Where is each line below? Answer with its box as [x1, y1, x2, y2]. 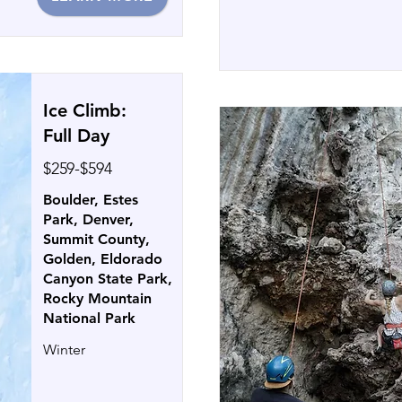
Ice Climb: [43, 100, 127, 121]
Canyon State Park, [43, 270, 172, 287]
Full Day [43, 125, 109, 146]
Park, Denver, [43, 211, 134, 228]
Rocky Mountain [43, 290, 152, 307]
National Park [43, 310, 135, 327]
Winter [43, 341, 85, 358]
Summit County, [43, 231, 150, 248]
